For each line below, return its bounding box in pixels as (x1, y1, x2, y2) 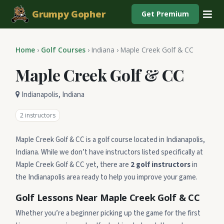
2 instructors (20, 111, 55, 119)
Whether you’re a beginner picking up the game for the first (15, 208, 200, 218)
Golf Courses (41, 45, 85, 54)
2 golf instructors (130, 159, 190, 170)
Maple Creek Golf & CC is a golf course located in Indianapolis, (15, 134, 205, 145)
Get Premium (141, 9, 189, 18)
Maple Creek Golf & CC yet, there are (15, 159, 130, 170)
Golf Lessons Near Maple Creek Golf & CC (15, 191, 200, 203)
